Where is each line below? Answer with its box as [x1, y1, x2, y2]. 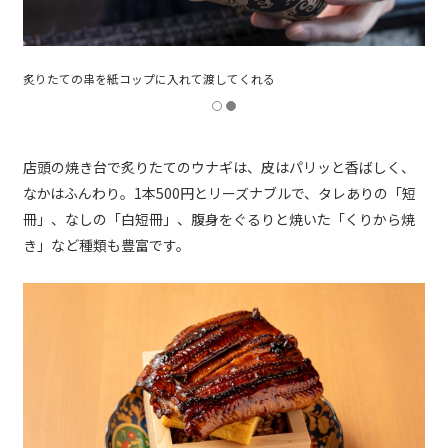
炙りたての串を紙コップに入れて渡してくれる [23, 69, 275, 87]
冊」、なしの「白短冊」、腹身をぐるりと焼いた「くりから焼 [23, 208, 415, 229]
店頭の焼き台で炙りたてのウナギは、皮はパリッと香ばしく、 [23, 156, 415, 177]
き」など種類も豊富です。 [23, 234, 190, 255]
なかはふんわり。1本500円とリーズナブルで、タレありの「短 [23, 182, 416, 203]
